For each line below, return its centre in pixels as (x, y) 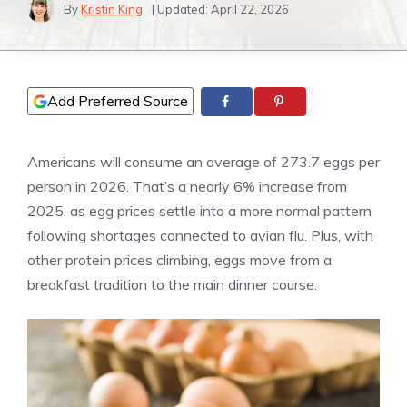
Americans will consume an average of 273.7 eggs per (203, 162)
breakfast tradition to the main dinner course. (172, 285)
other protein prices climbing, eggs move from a (179, 260)
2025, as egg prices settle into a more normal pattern (199, 211)
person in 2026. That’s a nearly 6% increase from (187, 187)
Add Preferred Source (118, 101)
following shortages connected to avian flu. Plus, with (200, 236)
